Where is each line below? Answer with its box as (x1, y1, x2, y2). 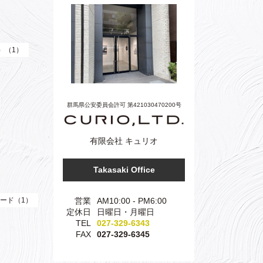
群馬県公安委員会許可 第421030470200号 (66, 101, 181, 108)
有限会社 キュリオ (90, 136, 158, 146)
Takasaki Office (93, 165, 155, 175)
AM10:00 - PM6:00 (97, 196, 167, 206)
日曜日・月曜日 (97, 207, 154, 217)
